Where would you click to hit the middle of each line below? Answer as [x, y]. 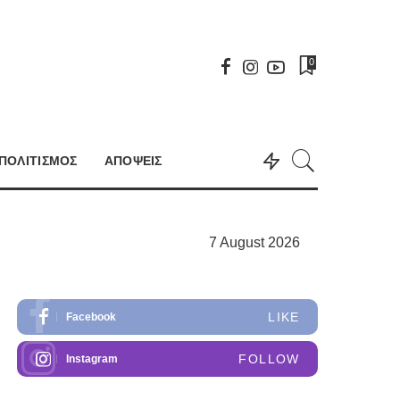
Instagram [92, 358]
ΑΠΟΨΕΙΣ [133, 160]
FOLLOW [269, 358]
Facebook [92, 317]
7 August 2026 [254, 242]
